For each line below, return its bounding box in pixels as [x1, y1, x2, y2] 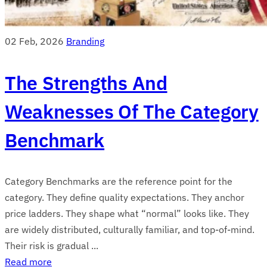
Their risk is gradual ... [5, 239, 98, 252]
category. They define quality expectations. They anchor [5, 191, 244, 203]
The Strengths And [5, 70, 167, 95]
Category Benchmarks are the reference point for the [5, 175, 232, 187]
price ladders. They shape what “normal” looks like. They [5, 207, 249, 219]
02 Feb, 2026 [5, 35, 64, 47]
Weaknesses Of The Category [5, 98, 259, 124]
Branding [66, 35, 104, 47]
